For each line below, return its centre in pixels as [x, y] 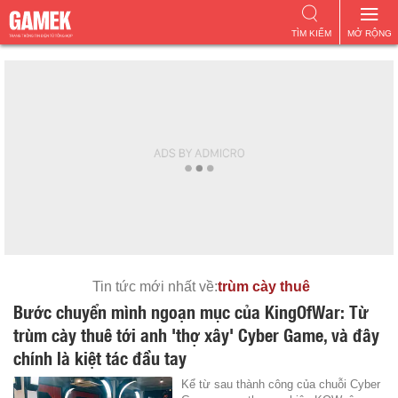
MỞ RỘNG [369, 33]
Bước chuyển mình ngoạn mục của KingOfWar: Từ [191, 311]
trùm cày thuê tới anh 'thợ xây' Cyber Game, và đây [196, 334]
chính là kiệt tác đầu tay [100, 357]
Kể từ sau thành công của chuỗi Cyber [281, 384]
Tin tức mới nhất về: [155, 287]
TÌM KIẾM [311, 33]
